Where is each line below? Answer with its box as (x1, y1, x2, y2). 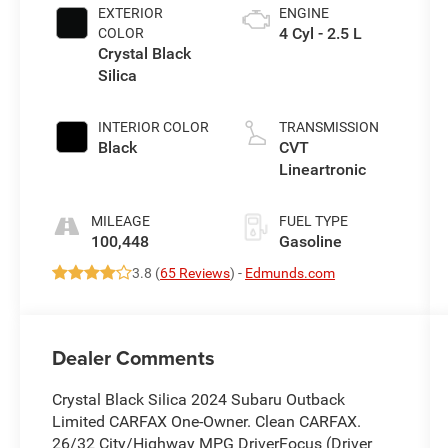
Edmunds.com (245, 265, 336, 282)
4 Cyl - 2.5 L (278, 24, 362, 44)
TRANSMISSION (278, 119, 379, 136)
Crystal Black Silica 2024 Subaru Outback (52, 390, 346, 410)
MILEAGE (91, 213, 151, 230)
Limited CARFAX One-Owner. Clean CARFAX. (52, 412, 362, 432)
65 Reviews (160, 265, 231, 282)
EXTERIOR (98, 5, 164, 22)
